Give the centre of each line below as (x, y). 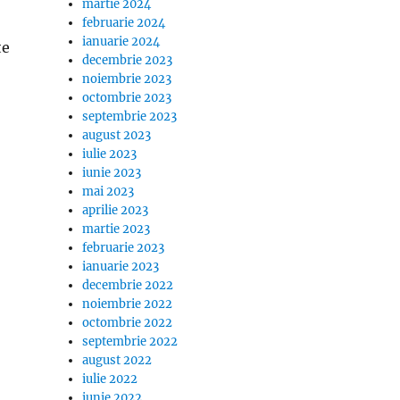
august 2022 (117, 360)
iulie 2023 (110, 154)
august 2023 (117, 135)
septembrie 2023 (130, 117)
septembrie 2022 (130, 342)
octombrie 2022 (128, 323)
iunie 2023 (112, 173)
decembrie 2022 (128, 285)
